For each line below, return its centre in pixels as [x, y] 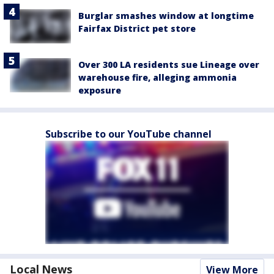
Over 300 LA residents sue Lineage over [169, 65]
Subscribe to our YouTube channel [128, 134]
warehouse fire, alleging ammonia [157, 78]
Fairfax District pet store [137, 28]
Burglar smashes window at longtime [166, 15]
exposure [100, 91]
